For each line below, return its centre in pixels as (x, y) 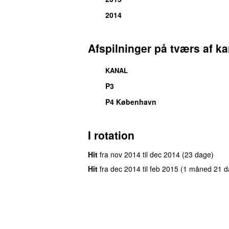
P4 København (131, 101)
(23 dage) (198, 154)
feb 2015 (164, 168)
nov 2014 (125, 154)
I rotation (111, 135)
